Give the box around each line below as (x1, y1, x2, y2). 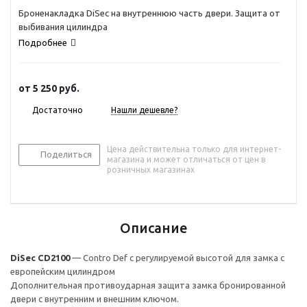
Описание (119, 220, 188, 236)
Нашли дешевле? (111, 106, 177, 115)
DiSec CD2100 (10, 253, 70, 263)
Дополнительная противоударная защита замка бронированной (10, 280, 286, 291)
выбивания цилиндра (19, 22, 108, 32)
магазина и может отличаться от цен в (107, 155, 265, 164)
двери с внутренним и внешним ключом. (10, 294, 179, 304)
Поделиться (40, 149, 92, 160)
